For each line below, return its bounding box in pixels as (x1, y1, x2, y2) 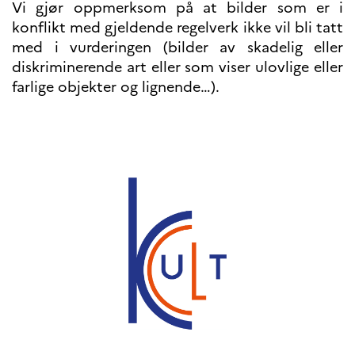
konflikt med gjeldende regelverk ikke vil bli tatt (12, 17, 343, 39)
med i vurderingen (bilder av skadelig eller (12, 36, 343, 59)
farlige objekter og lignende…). (12, 76, 219, 98)
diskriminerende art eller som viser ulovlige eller (12, 56, 343, 78)
